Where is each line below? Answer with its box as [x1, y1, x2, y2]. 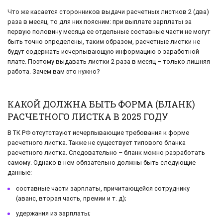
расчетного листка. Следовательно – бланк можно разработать [7, 148, 205, 156]
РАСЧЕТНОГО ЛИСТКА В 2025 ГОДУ [7, 110, 168, 122]
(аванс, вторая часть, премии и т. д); [16, 195, 126, 203]
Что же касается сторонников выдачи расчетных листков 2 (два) [7, 7, 209, 15]
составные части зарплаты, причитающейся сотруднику [16, 185, 190, 193]
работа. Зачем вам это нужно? [7, 67, 100, 75]
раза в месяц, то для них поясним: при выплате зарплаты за [7, 17, 192, 25]
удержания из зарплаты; [16, 210, 91, 218]
